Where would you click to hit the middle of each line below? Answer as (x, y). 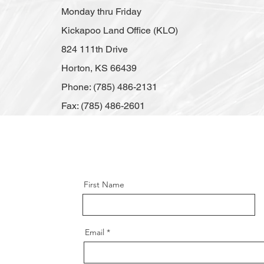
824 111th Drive (95, 49)
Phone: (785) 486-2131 (109, 87)
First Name (104, 184)
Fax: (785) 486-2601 (103, 106)
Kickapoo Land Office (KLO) (120, 30)
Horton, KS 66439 (99, 68)
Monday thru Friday (101, 11)
